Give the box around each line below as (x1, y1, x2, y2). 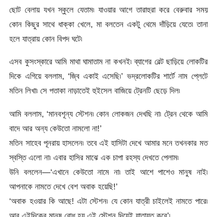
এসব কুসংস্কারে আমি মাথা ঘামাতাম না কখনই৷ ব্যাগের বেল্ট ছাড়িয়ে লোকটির (9, 57, 208, 67)
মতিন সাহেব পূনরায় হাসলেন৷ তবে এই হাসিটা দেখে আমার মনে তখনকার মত (9, 138, 208, 148)
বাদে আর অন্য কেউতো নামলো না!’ (9, 123, 102, 133)
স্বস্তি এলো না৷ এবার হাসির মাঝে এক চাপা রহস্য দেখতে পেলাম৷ (9, 152, 179, 162)
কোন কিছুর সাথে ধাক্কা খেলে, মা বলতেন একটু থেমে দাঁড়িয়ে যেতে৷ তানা (9, 19, 208, 30)
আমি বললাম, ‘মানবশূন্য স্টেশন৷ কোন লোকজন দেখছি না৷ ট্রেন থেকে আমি (9, 108, 208, 119)
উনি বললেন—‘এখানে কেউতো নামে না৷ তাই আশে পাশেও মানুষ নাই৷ (9, 167, 208, 177)
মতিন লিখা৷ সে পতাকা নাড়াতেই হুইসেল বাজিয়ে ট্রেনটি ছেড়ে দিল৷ (9, 86, 181, 96)
